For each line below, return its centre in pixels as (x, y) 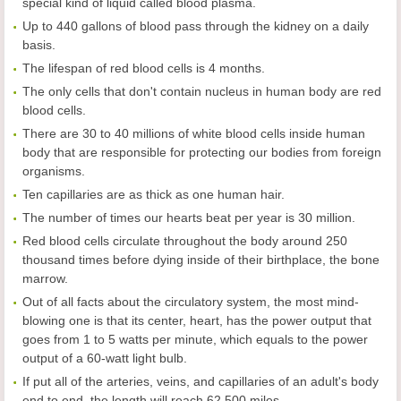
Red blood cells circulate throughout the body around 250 (185, 241)
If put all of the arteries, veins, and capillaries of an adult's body (200, 382)
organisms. (54, 171)
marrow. (45, 279)
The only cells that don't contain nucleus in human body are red (202, 92)
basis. (39, 45)
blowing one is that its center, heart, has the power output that (197, 321)
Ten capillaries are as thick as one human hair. (154, 195)
